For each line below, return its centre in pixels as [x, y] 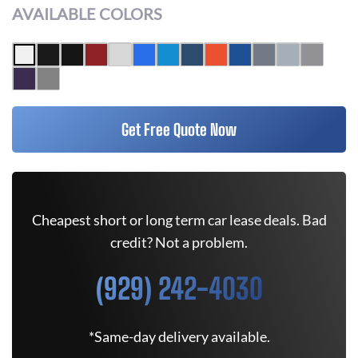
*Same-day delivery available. [179, 336]
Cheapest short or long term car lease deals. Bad [179, 220]
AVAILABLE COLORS [87, 14]
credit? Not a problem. [179, 242]
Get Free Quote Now [179, 129]
